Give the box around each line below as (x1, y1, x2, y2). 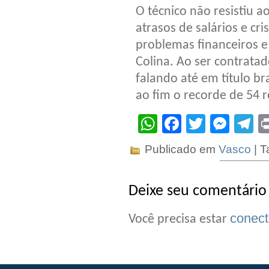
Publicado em (142, 142, 219, 156)
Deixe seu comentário (128, 183, 267, 199)
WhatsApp (157, 112, 246, 134)
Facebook (181, 112, 267, 134)
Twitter (205, 112, 262, 134)
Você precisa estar (128, 212, 230, 226)
